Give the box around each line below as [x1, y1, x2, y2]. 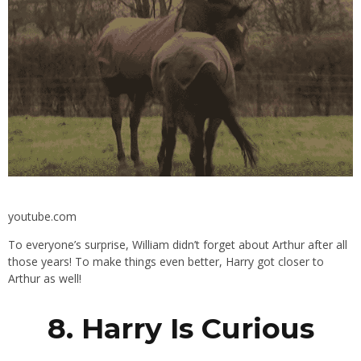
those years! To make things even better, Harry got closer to [8, 254, 324, 270]
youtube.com [8, 209, 77, 225]
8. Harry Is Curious [47, 311, 314, 346]
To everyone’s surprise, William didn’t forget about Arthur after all [8, 237, 347, 253]
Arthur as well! [8, 271, 81, 287]
